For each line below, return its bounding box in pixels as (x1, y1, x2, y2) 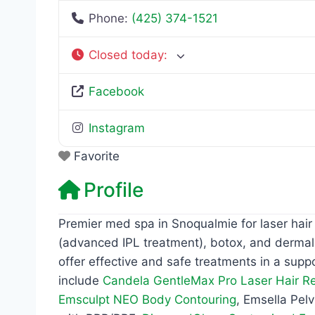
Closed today (89, 48, 165, 63)
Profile (84, 178, 143, 202)
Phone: (89, 11, 132, 26)
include (58, 274, 103, 288)
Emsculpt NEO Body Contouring (58, 292, 236, 307)
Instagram (89, 121, 146, 136)
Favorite (74, 149, 120, 164)
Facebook (89, 84, 145, 99)
